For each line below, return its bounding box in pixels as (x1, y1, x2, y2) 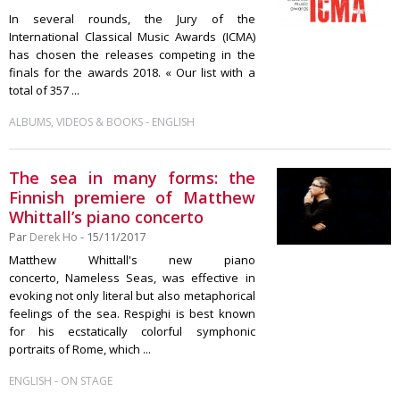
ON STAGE (61, 373, 112, 388)
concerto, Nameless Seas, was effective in (9, 270, 255, 286)
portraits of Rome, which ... (9, 341, 151, 357)
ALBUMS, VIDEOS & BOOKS (9, 114, 143, 129)
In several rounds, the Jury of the (9, 11, 255, 27)
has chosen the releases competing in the (9, 46, 255, 62)
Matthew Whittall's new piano (9, 252, 255, 268)
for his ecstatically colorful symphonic (9, 323, 255, 339)
